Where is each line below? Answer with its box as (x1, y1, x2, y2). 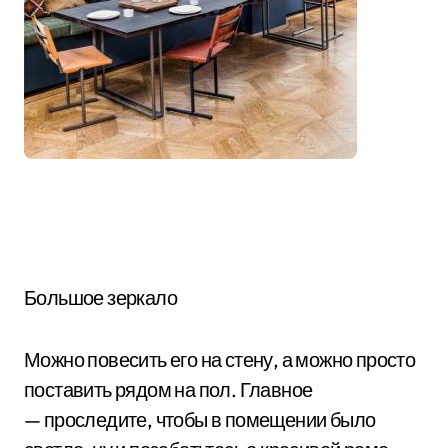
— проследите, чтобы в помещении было (24, 407, 376, 432)
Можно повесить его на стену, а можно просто (24, 347, 416, 372)
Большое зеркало (24, 285, 177, 310)
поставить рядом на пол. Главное (24, 377, 313, 402)
